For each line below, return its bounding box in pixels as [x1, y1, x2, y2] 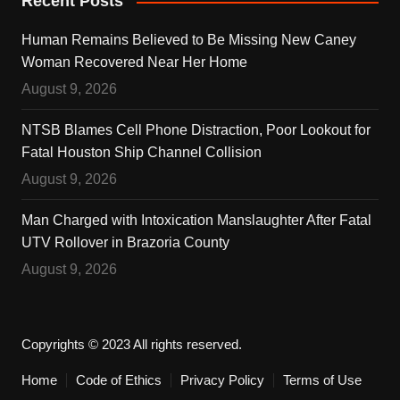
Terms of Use [282, 372, 362, 388]
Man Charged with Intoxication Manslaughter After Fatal [21, 212, 371, 229]
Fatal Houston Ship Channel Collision [21, 145, 262, 161]
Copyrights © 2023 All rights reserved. [21, 337, 242, 353]
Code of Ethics [75, 372, 162, 388]
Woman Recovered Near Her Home [21, 54, 247, 71]
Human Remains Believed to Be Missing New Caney [21, 32, 356, 48]
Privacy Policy [179, 372, 264, 388]
